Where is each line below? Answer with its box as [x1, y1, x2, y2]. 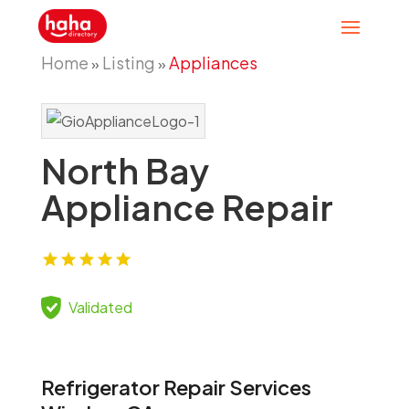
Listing [101, 52, 155, 73]
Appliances [168, 52, 257, 73]
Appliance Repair [40, 185, 333, 228]
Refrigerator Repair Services [40, 374, 311, 400]
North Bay [40, 149, 209, 192]
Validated [68, 298, 132, 317]
